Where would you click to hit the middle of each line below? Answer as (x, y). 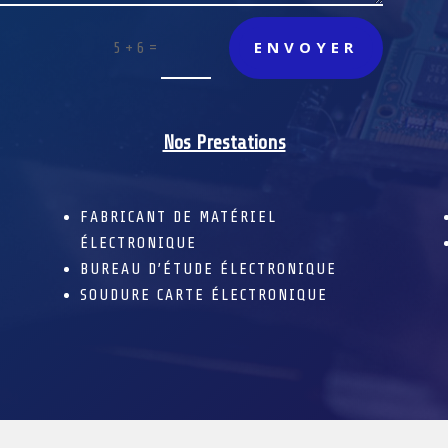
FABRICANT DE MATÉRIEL (178, 217)
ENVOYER (306, 47)
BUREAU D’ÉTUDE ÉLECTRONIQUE (208, 269)
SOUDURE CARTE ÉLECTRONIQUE (203, 295)
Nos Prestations (224, 143)
